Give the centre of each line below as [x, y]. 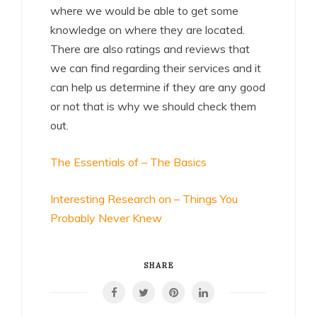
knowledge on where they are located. [148, 30]
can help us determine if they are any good [158, 87]
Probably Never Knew [106, 218]
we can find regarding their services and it [156, 68]
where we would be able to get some [144, 11]
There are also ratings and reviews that [150, 49]
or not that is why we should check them [153, 106]
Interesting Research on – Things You [144, 199]
